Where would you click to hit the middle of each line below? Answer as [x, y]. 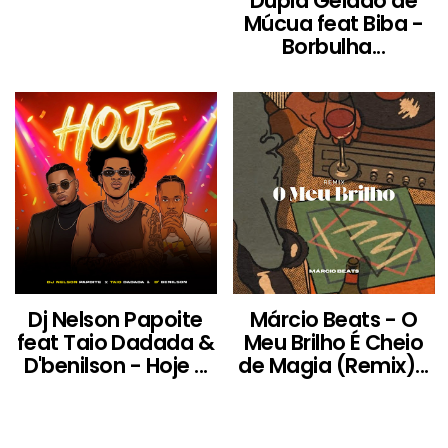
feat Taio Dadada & [115, 342]
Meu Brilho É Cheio [333, 342]
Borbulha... [333, 46]
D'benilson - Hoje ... [115, 365]
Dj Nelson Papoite [115, 319]
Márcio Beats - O [333, 319]
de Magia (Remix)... [333, 365]
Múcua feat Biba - [333, 23]
